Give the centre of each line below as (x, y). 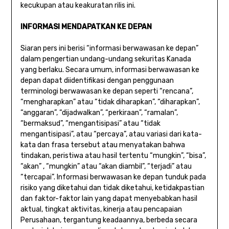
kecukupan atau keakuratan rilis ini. (78, 5)
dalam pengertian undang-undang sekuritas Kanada (106, 59)
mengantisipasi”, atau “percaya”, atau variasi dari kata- (111, 134)
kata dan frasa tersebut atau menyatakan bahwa (102, 145)
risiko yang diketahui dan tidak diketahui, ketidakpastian (112, 188)
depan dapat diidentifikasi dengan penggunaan (97, 81)
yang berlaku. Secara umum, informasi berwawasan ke (110, 70)
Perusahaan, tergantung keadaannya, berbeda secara (109, 220)
